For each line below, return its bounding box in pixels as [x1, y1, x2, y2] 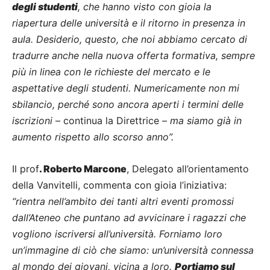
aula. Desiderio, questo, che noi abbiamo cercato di [12, 33, 247, 46]
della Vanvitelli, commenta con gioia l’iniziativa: [12, 179, 227, 192]
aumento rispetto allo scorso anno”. [12, 131, 174, 143]
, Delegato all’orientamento [127, 163, 249, 175]
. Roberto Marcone [39, 163, 127, 175]
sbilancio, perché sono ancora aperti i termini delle [12, 98, 243, 111]
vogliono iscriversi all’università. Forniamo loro [12, 228, 222, 240]
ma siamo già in [170, 115, 242, 127]
